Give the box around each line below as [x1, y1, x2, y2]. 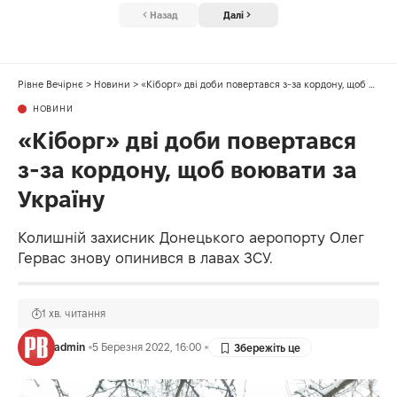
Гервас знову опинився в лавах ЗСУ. [18, 250, 273, 267]
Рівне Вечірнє [18, 79, 83, 90]
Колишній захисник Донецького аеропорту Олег [18, 230, 364, 246]
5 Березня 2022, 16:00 [91, 341, 201, 354]
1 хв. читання [42, 307, 105, 320]
